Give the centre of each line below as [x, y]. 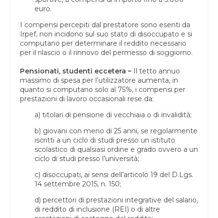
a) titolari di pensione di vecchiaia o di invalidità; [113, 115]
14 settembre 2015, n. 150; [78, 184]
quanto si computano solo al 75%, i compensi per [103, 89]
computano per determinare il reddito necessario [103, 43]
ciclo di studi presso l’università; [87, 158]
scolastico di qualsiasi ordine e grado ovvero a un [116, 149]
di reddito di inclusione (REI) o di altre [97, 209]
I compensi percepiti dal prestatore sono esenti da [105, 25]
